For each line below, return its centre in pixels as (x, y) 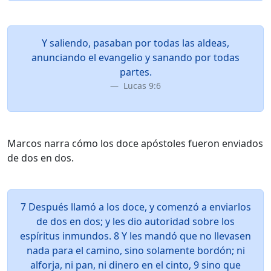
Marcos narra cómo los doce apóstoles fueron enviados (135, 143)
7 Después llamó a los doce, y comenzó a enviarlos (135, 207)
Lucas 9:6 (141, 86)
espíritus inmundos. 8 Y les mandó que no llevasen (135, 236)
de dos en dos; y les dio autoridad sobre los (135, 221)
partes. (135, 72)
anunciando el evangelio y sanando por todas (135, 57)
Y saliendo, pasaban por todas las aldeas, (135, 43)
